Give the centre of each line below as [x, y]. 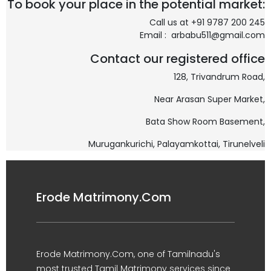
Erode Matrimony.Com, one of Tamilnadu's [128, 254]
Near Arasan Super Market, [210, 99]
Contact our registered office [178, 59]
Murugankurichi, [123, 144]
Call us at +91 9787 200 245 [207, 22]
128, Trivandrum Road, [219, 77]
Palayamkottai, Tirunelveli [211, 144]
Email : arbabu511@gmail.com [202, 35]
